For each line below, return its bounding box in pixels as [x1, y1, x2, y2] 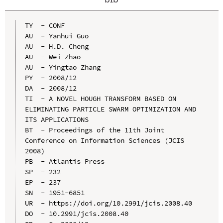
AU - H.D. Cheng [24, 42, 89, 51]
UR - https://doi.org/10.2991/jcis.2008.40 [24, 199, 192, 208]
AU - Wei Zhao [24, 52, 81, 62]
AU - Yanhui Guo [24, 31, 89, 41]
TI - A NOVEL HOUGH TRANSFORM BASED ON [24, 94, 176, 104]
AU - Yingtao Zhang [24, 63, 101, 72]
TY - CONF [24, 21, 65, 30]
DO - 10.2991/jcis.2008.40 [24, 209, 128, 219]
